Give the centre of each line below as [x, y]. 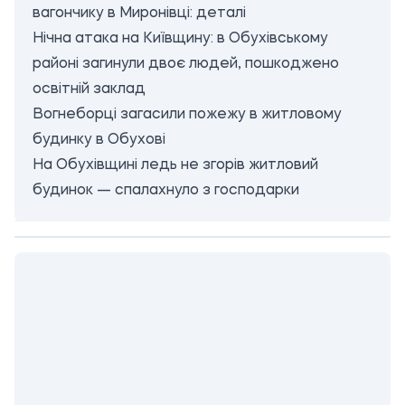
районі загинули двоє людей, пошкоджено [186, 64]
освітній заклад [89, 89]
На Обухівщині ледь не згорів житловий [175, 165]
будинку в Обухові [99, 140]
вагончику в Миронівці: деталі [139, 14]
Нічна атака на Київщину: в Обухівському [180, 39]
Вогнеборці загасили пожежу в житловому [187, 115]
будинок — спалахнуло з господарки [166, 191]
